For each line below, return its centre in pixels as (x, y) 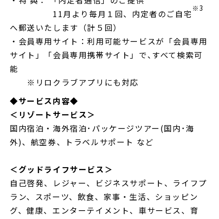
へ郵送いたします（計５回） (66, 28)
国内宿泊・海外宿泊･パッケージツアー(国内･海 (102, 128)
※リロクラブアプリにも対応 (74, 82)
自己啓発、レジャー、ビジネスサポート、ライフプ (109, 183)
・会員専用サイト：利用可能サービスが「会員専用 (109, 41)
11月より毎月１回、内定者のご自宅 (101, 14)
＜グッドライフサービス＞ (62, 169)
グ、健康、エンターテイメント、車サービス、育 (104, 210)
